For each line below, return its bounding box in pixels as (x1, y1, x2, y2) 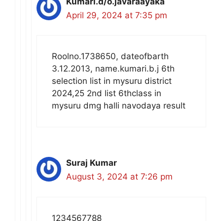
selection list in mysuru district (52, 76, 172, 86)
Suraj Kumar (66, 158, 117, 168)
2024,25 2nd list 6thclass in (52, 88, 161, 99)
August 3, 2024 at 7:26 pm (66, 172, 173, 182)
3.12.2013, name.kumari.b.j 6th (52, 64, 175, 74)
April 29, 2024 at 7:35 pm (66, 10, 167, 20)
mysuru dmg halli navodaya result (52, 101, 185, 111)
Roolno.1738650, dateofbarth (52, 51, 169, 62)
